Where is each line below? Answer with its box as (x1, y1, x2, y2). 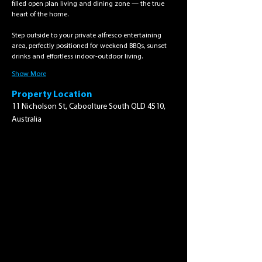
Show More (12, 71, 46, 78)
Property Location (12, 90, 92, 99)
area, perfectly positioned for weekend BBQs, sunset (12, 43, 168, 50)
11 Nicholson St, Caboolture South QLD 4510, (12, 102, 166, 111)
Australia (12, 115, 42, 124)
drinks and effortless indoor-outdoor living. (12, 53, 143, 60)
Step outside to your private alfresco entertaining (12, 32, 163, 39)
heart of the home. (12, 11, 68, 18)
